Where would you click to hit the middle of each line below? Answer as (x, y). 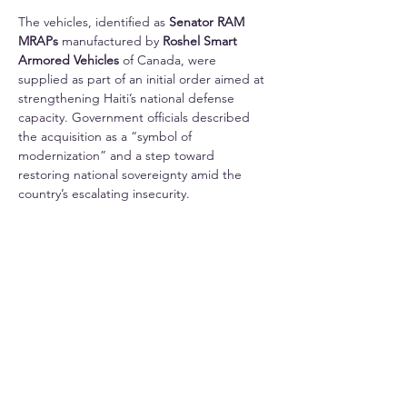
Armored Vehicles (69, 60)
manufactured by (110, 41)
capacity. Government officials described (136, 118)
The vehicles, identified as (94, 22)
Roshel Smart (202, 41)
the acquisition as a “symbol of (107, 137)
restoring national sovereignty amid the (132, 175)
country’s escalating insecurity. (104, 194)
